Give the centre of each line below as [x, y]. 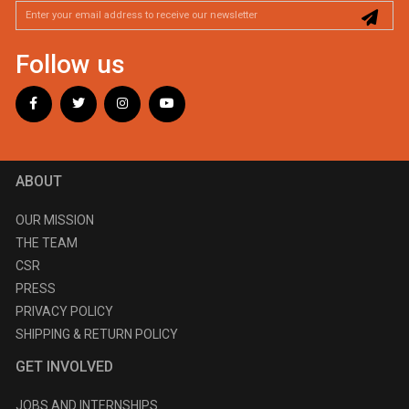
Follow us [70, 64]
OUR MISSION [54, 220]
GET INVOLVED [64, 366]
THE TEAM [46, 242]
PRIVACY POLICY [64, 311]
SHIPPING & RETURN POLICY [96, 334]
